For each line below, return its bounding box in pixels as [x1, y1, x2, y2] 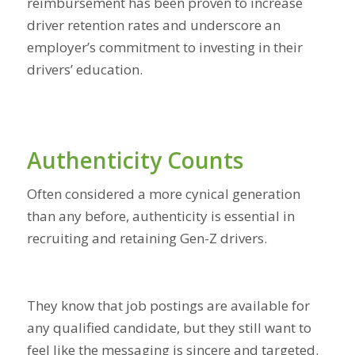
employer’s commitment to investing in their [26, 38, 303, 57]
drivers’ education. [26, 60, 146, 79]
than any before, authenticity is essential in [26, 207, 295, 226]
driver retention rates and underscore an [26, 16, 281, 35]
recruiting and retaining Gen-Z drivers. [26, 229, 270, 248]
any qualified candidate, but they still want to [26, 319, 311, 338]
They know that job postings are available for [26, 296, 310, 315]
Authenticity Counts [26, 144, 249, 175]
